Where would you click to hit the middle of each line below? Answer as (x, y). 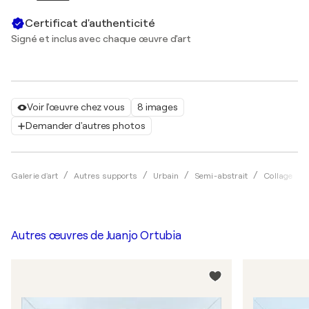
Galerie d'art (35, 176)
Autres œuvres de (59, 236)
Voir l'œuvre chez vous (76, 107)
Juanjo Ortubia (143, 236)
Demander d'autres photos (86, 126)
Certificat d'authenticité (90, 23)
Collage (278, 176)
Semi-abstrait (221, 176)
